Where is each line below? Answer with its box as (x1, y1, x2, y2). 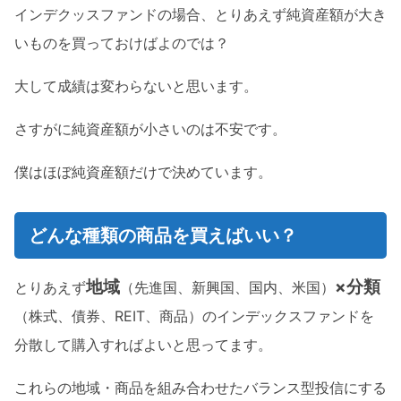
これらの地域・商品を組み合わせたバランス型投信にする (14, 379, 387, 397)
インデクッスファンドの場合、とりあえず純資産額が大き (14, 5, 387, 24)
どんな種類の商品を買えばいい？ (29, 225, 297, 247)
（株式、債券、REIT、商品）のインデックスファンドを (14, 307, 374, 326)
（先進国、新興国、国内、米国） (120, 278, 335, 297)
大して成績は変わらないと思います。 (14, 77, 258, 96)
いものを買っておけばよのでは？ (14, 34, 229, 53)
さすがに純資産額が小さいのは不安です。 (14, 120, 286, 139)
